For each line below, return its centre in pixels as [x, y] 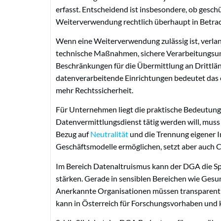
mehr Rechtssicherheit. [94, 90]
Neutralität [109, 134]
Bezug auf [73, 134]
